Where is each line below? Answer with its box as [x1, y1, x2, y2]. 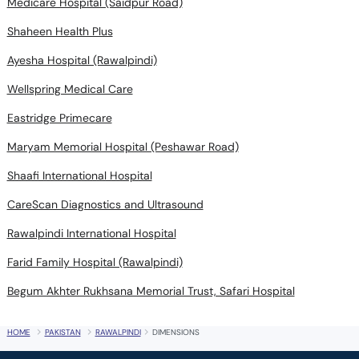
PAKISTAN [44, 327, 81, 337]
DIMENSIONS [151, 327, 200, 337]
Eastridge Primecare [6, 111, 112, 125]
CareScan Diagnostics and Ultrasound [6, 197, 204, 212]
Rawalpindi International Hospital [6, 226, 176, 240]
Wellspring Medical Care [6, 82, 133, 96]
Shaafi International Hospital [6, 168, 152, 183]
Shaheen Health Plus [6, 24, 113, 38]
